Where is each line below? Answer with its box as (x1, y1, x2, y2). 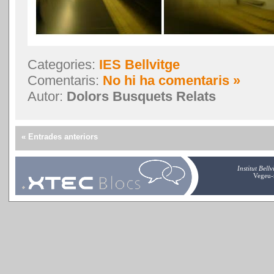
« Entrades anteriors (21, 132, 98, 142)
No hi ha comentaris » (103, 73, 240, 89)
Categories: (28, 57, 99, 73)
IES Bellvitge (99, 57, 180, 73)
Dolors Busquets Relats (67, 89, 216, 105)
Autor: (28, 89, 67, 105)
